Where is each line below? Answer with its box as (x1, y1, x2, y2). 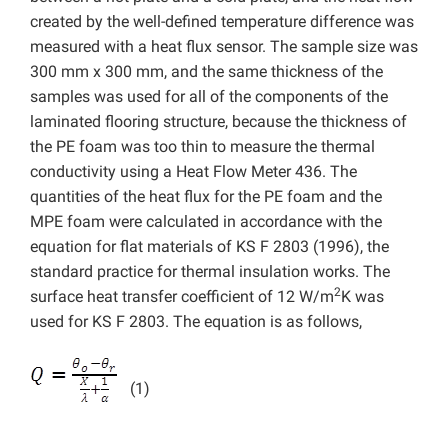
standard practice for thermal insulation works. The (30, 261, 390, 281)
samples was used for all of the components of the (30, 86, 388, 106)
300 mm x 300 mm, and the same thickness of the (30, 61, 383, 81)
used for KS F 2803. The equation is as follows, (30, 311, 362, 331)
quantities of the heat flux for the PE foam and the (30, 186, 382, 206)
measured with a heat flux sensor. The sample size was (30, 36, 418, 56)
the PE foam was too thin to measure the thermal (30, 136, 375, 156)
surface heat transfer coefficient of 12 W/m (30, 286, 334, 306)
